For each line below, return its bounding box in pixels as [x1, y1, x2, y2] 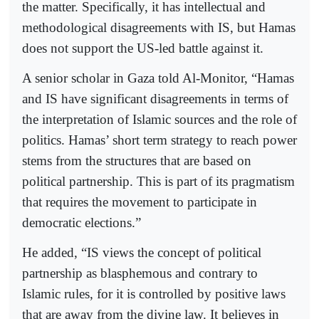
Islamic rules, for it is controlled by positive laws [22, 286, 286, 302]
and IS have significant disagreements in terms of [22, 91, 288, 107]
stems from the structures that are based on [22, 153, 251, 169]
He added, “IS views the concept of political [22, 245, 261, 261]
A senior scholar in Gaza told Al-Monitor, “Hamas [22, 70, 294, 86]
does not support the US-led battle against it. [22, 40, 263, 56]
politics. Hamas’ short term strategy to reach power [22, 132, 297, 148]
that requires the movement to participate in [22, 194, 257, 210]
